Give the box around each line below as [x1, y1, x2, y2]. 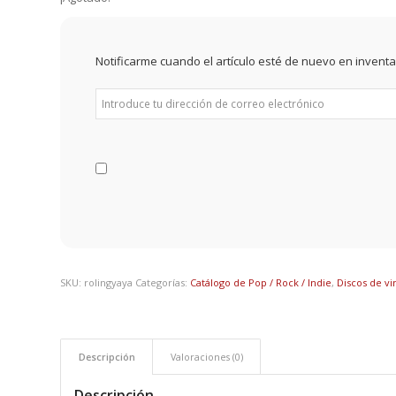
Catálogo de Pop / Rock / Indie [190, 276, 332, 290]
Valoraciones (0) [171, 350, 244, 364]
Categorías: [135, 276, 191, 290]
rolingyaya [84, 276, 133, 290]
